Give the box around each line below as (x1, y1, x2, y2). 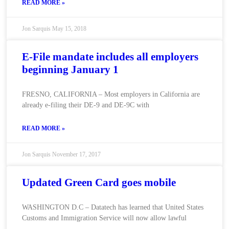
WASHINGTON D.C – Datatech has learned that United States (21, 203, 203, 211)
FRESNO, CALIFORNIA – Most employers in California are (21, 90, 200, 98)
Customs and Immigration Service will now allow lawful (21, 214, 187, 222)
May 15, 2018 (52, 25, 86, 32)
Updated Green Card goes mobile (21, 176, 176, 189)
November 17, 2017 (52, 151, 101, 158)
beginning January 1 (21, 63, 119, 76)
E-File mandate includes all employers (21, 51, 198, 63)
